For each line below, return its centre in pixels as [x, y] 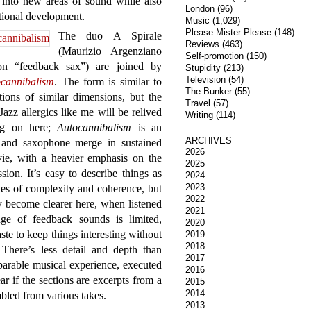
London [200, 9]
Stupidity [203, 68]
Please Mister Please [228, 32]
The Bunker [208, 91]
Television [205, 79]
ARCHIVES [209, 141]
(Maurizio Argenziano [110, 51]
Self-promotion [214, 56]
